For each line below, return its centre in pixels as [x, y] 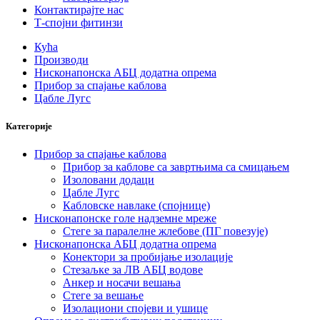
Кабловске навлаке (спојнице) [136, 206]
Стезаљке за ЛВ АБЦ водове [133, 270]
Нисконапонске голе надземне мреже [125, 219]
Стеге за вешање [103, 296]
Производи [61, 60]
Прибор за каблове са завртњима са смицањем [176, 167]
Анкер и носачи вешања [122, 283]
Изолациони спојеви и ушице [135, 309]
